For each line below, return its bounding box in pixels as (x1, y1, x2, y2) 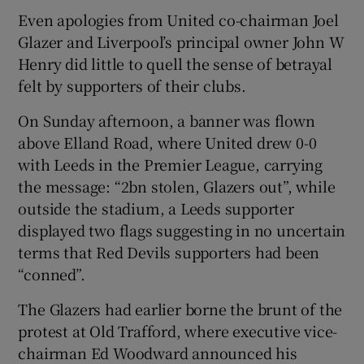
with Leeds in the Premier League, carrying (18, 153, 323, 175)
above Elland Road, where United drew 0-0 (18, 131, 317, 153)
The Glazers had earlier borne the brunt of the (18, 297, 343, 319)
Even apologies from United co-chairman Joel (18, 8, 339, 30)
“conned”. (18, 262, 85, 284)
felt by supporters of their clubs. (18, 74, 246, 96)
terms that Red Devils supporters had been (18, 240, 320, 262)
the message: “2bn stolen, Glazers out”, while (18, 175, 336, 197)
